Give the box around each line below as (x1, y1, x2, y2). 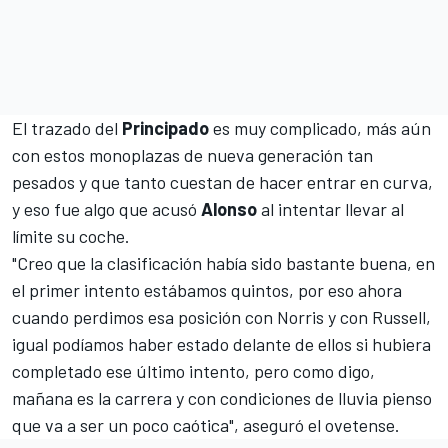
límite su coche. (12, 225, 130, 248)
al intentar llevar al (257, 198, 404, 221)
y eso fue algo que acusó (12, 198, 201, 221)
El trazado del (12, 117, 122, 140)
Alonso (201, 198, 257, 221)
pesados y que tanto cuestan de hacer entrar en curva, (12, 171, 433, 194)
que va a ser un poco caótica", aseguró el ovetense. (12, 414, 400, 437)
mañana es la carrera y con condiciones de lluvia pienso (12, 387, 432, 410)
